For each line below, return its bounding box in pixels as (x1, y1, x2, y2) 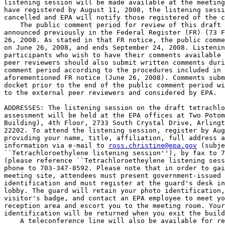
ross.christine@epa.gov (108, 142, 197, 149)
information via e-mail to (4, 142, 108, 149)
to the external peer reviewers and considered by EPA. (4, 89, 217, 96)
